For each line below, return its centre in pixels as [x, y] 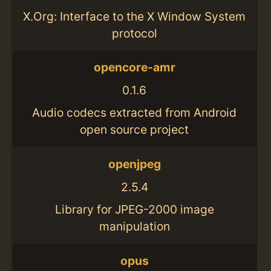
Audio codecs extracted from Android [135, 113]
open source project [135, 130]
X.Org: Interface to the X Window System [135, 16]
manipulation [134, 227]
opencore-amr [134, 67]
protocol [134, 33]
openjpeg [134, 164]
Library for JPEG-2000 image [134, 210]
